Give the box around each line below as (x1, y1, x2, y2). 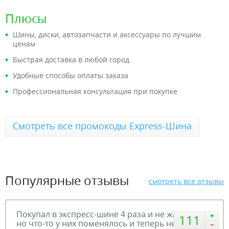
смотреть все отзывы (149, 176, 224, 186)
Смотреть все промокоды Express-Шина (13, 120, 192, 132)
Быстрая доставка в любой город (13, 55, 129, 64)
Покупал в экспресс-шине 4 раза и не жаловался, (16, 209, 212, 220)
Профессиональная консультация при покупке (13, 86, 177, 96)
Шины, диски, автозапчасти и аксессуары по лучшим (13, 30, 201, 39)
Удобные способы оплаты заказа (13, 71, 128, 80)
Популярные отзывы (5, 172, 129, 189)
